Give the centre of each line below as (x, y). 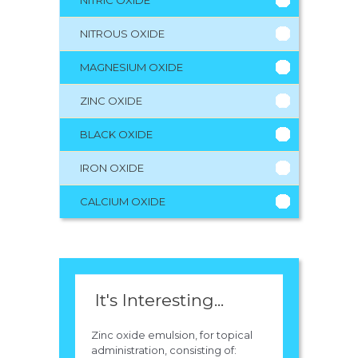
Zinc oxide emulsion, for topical (172, 335)
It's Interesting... (159, 300)
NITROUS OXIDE (122, 34)
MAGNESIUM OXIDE (131, 68)
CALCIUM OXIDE (123, 202)
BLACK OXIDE (116, 135)
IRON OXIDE (112, 168)
